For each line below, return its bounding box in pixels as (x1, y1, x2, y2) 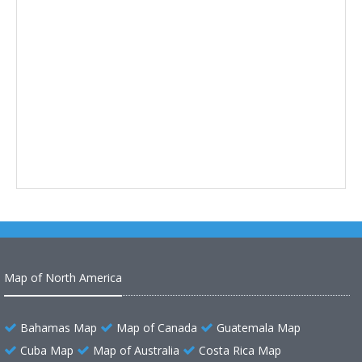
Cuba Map (20, 343, 74, 359)
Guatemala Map (217, 320, 301, 336)
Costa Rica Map (199, 343, 281, 359)
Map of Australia (93, 343, 179, 359)
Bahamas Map (20, 320, 97, 336)
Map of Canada (116, 320, 197, 336)
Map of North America (4, 270, 122, 286)
